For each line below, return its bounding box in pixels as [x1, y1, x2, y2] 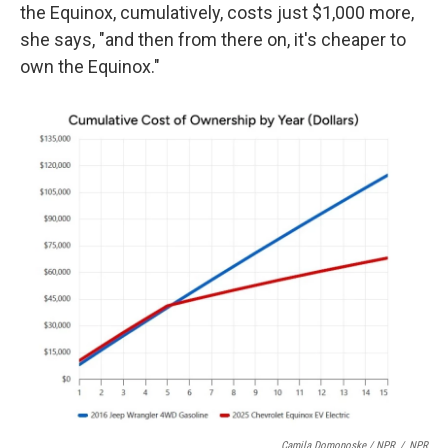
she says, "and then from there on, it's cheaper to [20, 29, 406, 50]
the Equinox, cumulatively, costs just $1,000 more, [20, 2, 414, 23]
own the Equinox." [20, 56, 160, 77]
